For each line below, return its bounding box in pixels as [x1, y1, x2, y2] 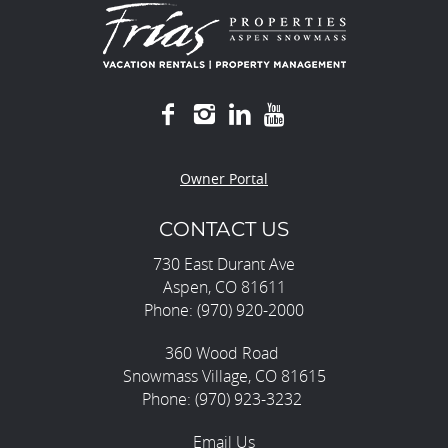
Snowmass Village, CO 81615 [122, 365, 326, 387]
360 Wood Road [165, 342, 283, 364]
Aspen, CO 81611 [162, 276, 286, 298]
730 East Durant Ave [153, 253, 295, 275]
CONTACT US [158, 217, 290, 241]
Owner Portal [180, 169, 268, 188]
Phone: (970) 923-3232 [142, 388, 306, 410]
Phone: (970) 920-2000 [144, 299, 304, 321]
